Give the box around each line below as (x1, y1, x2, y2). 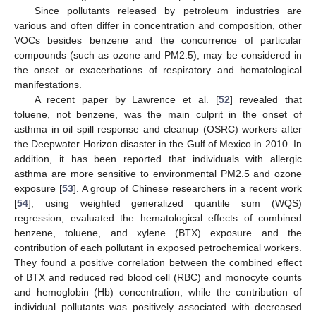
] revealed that (229, 94, 303, 106)
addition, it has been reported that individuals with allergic (14, 153, 302, 165)
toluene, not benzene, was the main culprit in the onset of (14, 109, 302, 121)
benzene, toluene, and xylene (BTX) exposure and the (14, 227, 302, 239)
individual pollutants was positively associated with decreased (14, 301, 302, 313)
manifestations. (14, 79, 82, 91)
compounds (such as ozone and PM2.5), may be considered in (14, 49, 302, 61)
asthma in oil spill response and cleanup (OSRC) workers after (14, 123, 302, 135)
